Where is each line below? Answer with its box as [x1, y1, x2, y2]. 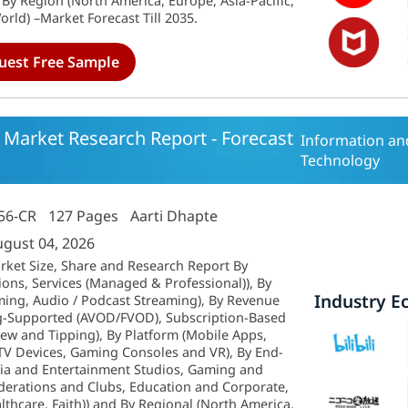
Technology [300, 150, 380, 170]
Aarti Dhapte [130, 206, 219, 226]
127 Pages [48, 206, 119, 226]
